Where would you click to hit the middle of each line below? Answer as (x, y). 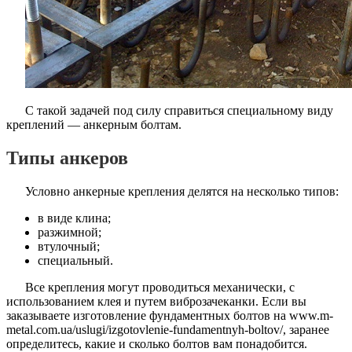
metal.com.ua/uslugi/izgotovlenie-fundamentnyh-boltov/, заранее (168, 329)
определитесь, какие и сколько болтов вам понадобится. (157, 343)
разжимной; (70, 232)
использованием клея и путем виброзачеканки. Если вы (156, 301)
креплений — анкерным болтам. (94, 124)
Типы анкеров (67, 158)
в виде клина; (74, 218)
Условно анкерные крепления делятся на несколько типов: (182, 191)
